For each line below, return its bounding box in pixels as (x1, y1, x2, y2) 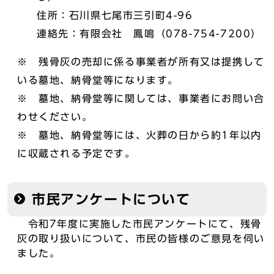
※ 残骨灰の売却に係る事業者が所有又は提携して (17, 57, 265, 67)
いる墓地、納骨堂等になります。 (17, 75, 179, 85)
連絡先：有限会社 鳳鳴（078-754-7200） (37, 29, 262, 39)
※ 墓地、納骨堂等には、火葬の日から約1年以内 (17, 130, 262, 140)
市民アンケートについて (32, 193, 191, 206)
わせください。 (17, 112, 93, 122)
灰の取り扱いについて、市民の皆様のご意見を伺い (17, 234, 265, 243)
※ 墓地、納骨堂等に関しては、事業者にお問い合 (17, 94, 265, 103)
